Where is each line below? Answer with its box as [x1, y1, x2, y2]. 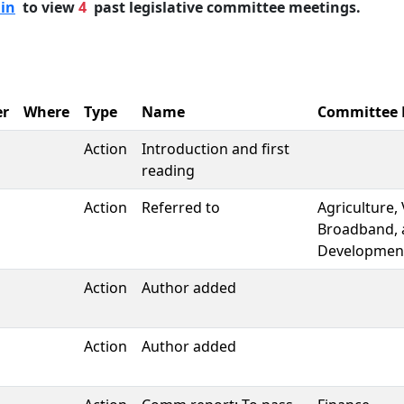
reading [142, 161, 195, 180]
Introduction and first [142, 139, 289, 159]
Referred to [142, 197, 220, 217]
